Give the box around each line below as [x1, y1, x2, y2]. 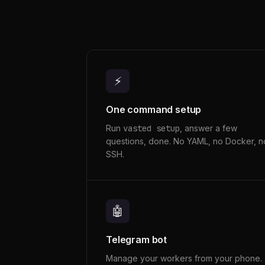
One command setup [106, 104, 202, 115]
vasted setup [123, 123, 180, 134]
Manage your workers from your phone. [106, 253, 262, 263]
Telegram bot [106, 234, 167, 245]
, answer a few [180, 123, 237, 133]
